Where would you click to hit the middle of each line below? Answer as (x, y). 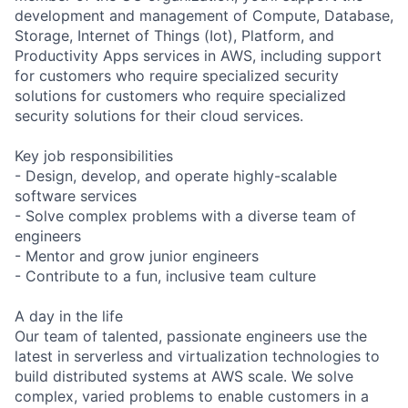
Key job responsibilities (94, 155)
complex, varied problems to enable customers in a (192, 396)
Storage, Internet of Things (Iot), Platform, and (174, 35)
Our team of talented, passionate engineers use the (191, 336)
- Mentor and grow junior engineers (137, 255)
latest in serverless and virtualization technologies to (197, 356)
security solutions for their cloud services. (159, 115)
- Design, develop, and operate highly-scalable (176, 175)
